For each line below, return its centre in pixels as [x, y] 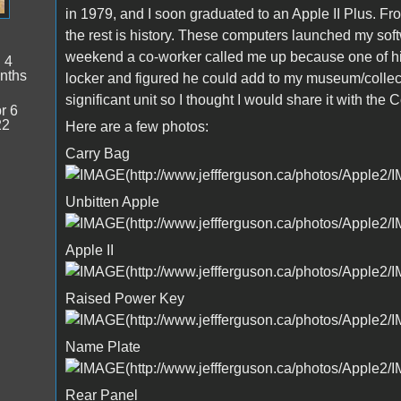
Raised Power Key [124, 298]
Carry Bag [97, 153]
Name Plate [102, 346]
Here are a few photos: [137, 126]
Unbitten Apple [112, 201]
